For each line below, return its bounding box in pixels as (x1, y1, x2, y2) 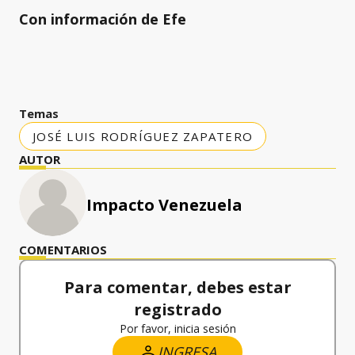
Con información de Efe (19, 9, 186, 29)
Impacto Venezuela (86, 193, 242, 216)
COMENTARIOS (19, 241, 107, 258)
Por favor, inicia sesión (119, 320, 236, 336)
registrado (133, 298, 222, 320)
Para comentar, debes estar (63, 276, 292, 298)
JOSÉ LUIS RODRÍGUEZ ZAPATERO (32, 128, 253, 144)
